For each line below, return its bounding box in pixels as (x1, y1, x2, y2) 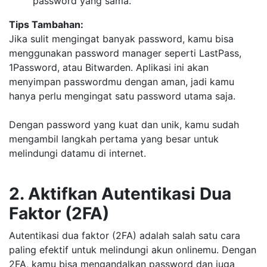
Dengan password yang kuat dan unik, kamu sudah (9, 119, 239, 131)
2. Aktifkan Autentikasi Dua (9, 184, 231, 204)
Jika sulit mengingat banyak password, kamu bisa (9, 33, 234, 45)
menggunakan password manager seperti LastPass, (9, 47, 241, 59)
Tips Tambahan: (9, 18, 83, 30)
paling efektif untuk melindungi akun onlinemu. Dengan (9, 244, 256, 256)
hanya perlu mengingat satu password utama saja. (9, 90, 235, 102)
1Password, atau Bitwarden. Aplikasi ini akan (9, 61, 209, 73)
